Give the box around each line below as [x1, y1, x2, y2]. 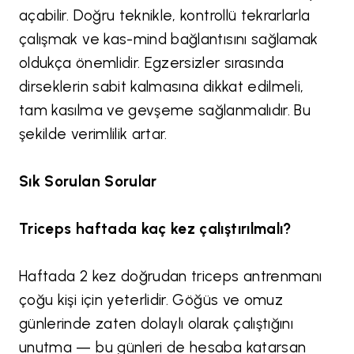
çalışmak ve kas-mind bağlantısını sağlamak [19, 30, 318, 49]
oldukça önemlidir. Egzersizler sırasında [19, 54, 284, 73]
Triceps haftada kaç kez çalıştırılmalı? [19, 220, 292, 239]
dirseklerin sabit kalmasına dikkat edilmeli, [19, 77, 304, 96]
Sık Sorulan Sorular [19, 172, 157, 191]
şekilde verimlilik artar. [19, 125, 168, 144]
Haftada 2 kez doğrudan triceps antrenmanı [19, 267, 322, 286]
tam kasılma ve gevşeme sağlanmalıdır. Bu [19, 101, 311, 120]
